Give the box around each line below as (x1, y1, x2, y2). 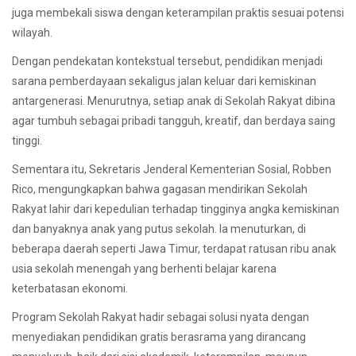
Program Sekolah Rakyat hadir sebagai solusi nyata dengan (12, 311, 309, 324)
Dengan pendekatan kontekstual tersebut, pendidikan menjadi (12, 54, 323, 68)
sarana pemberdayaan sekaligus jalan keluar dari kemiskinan (12, 74, 316, 87)
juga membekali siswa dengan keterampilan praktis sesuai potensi (12, 6, 344, 19)
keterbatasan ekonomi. (12, 281, 130, 295)
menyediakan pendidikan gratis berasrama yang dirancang (12, 331, 306, 344)
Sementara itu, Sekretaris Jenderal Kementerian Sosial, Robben (12, 162, 331, 176)
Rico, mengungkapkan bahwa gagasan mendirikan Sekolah (12, 182, 308, 195)
